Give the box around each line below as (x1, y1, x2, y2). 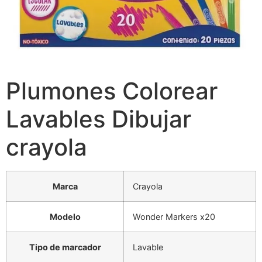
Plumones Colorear (6, 76, 218, 105)
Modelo (49, 211, 81, 222)
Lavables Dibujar (6, 104, 191, 133)
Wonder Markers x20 (133, 211, 215, 222)
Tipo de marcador (29, 242, 101, 252)
